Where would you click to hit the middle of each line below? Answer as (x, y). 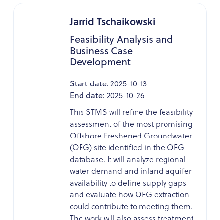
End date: (87, 95)
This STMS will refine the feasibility (131, 112)
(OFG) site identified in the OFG (127, 147)
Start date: (89, 83)
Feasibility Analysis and (121, 39)
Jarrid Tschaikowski (112, 21)
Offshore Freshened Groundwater (131, 135)
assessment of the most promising (131, 124)
